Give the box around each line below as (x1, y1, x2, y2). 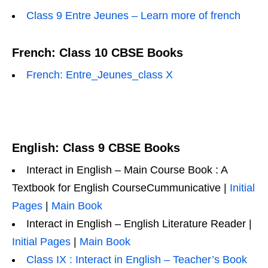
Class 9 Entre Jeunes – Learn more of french (26, 10, 240, 22)
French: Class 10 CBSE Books (12, 46, 183, 59)
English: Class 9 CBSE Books (12, 141, 180, 154)
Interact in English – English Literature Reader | (26, 218, 252, 230)
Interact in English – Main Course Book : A (26, 164, 227, 176)
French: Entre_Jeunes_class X (26, 69, 173, 81)
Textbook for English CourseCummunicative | (12, 182, 230, 194)
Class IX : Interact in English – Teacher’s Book (26, 254, 247, 266)
